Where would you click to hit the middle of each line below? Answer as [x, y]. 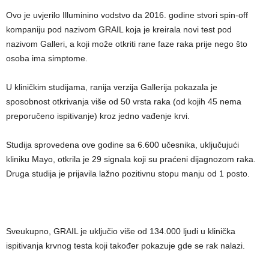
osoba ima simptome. [47, 58]
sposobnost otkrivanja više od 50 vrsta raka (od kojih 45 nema [124, 101]
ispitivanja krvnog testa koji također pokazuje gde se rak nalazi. [125, 246]
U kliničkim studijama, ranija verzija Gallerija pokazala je [112, 87]
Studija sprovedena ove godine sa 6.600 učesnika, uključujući [122, 145]
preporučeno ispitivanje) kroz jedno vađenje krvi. [98, 116]
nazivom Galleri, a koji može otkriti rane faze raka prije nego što [127, 44]
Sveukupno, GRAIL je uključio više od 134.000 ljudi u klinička [121, 231]
